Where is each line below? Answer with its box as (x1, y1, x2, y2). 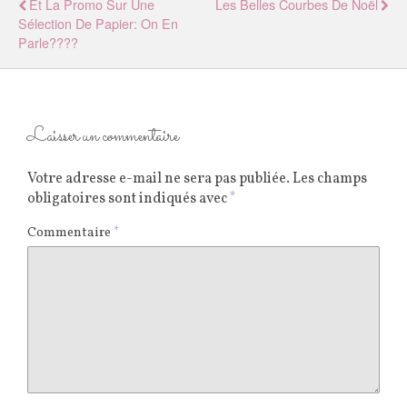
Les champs (293, 169, 367, 190)
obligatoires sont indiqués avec (27, 189, 230, 210)
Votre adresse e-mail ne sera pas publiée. (27, 169, 290, 190)
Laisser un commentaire (27, 121, 179, 154)
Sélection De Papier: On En (18, 13, 178, 33)
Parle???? (18, 32, 78, 52)
